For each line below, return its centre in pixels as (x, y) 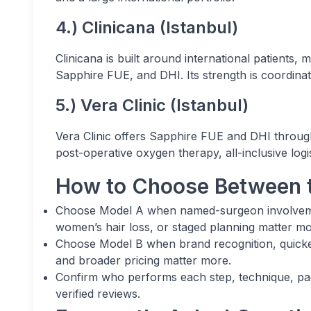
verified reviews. (98, 294)
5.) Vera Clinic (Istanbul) (152, 105)
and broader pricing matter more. (143, 260)
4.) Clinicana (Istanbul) (147, 27)
